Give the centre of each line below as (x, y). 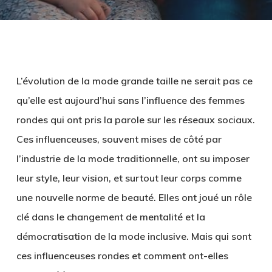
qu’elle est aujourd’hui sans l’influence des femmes (130, 100)
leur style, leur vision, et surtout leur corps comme (129, 178)
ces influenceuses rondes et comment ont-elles (122, 256)
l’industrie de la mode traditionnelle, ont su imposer (133, 158)
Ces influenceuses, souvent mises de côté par (119, 139)
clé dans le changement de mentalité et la (110, 217)
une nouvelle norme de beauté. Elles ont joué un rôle (134, 197)
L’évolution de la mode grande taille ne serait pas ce (134, 81)
